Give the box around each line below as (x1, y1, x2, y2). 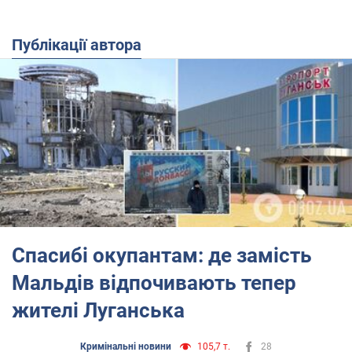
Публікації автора (23, 35, 141, 54)
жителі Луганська (12, 298, 185, 322)
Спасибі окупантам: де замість (12, 243, 312, 267)
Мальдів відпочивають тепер (12, 270, 296, 295)
